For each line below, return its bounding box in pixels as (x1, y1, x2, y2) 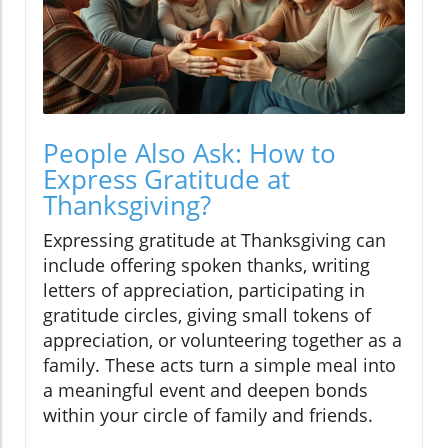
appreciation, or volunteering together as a (43, 327, 402, 352)
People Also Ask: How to (43, 134, 336, 171)
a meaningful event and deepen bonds (43, 377, 368, 402)
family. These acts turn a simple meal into (43, 352, 396, 377)
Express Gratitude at (43, 160, 290, 197)
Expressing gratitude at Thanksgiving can (43, 227, 386, 252)
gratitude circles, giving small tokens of (43, 302, 371, 327)
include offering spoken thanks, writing (43, 252, 370, 277)
